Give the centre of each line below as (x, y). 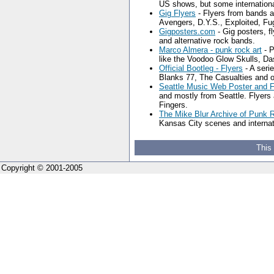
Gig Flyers (177, 13)
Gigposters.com (187, 31)
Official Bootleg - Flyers (201, 68)
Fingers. (173, 105)
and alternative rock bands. (207, 41)
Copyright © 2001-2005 (42, 168)
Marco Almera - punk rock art (210, 50)
